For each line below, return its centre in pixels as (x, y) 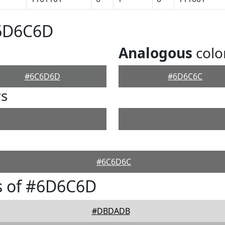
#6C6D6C (114, 162)
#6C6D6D (42, 76)
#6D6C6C (185, 76)
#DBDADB (111, 211)
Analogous (155, 53)
